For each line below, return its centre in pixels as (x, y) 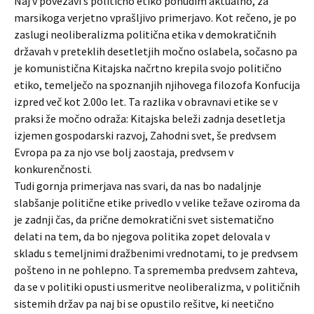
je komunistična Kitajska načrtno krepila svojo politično (148, 68)
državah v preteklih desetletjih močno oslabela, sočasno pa (156, 51)
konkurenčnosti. (53, 169)
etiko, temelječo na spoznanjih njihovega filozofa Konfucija (157, 85)
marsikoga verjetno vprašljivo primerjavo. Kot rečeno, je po (155, 18)
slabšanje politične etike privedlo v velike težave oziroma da (157, 203)
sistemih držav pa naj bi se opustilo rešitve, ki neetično (144, 303)
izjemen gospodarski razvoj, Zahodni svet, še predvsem (145, 135)
